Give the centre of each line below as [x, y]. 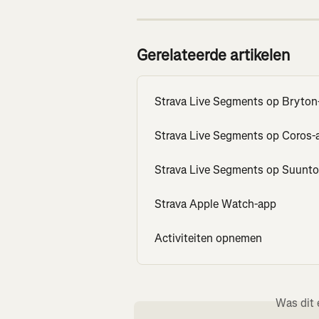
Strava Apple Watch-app [215, 204]
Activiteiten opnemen [208, 238]
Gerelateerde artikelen [213, 55]
